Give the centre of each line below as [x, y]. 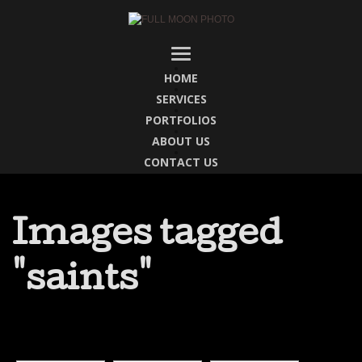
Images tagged [147, 236]
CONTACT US [181, 162]
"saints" [82, 282]
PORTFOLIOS [181, 120]
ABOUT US [181, 141]
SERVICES [181, 99]
